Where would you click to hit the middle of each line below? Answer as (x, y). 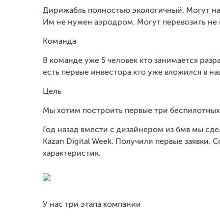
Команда (59, 42)
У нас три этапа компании (92, 205)
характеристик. (72, 154)
